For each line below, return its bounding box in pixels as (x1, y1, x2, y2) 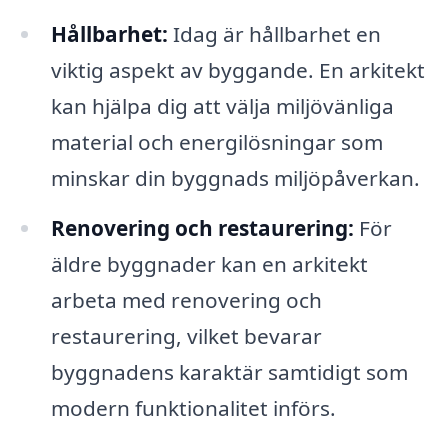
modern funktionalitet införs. (50, 393, 336, 422)
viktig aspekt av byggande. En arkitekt (50, 55, 425, 84)
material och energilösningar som (50, 127, 383, 156)
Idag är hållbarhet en (167, 19, 381, 48)
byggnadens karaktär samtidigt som (50, 357, 408, 386)
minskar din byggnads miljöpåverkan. (50, 163, 420, 192)
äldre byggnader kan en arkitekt (50, 249, 368, 278)
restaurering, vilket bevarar (50, 321, 322, 350)
